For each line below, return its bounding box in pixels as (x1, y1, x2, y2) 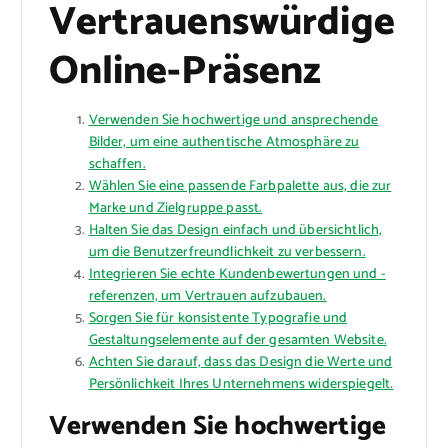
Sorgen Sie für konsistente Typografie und (88, 307, 348, 331)
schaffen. (88, 153, 146, 177)
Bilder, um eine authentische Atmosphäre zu (88, 131, 360, 155)
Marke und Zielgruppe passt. (88, 197, 263, 221)
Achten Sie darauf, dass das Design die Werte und (88, 351, 393, 375)
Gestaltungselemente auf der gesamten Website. (88, 329, 387, 353)
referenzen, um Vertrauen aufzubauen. (88, 285, 327, 309)
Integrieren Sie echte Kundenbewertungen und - (88, 263, 386, 287)
